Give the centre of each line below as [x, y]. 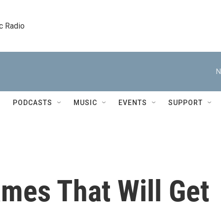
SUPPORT [185, 103]
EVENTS [133, 103]
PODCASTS [33, 103]
